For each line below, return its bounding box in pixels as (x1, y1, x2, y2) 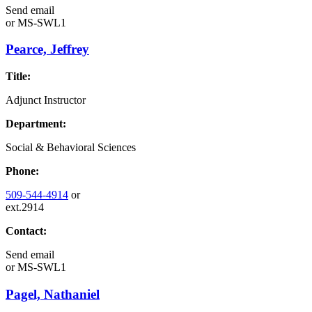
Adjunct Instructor (6, 94, 86, 107)
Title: (6, 70, 31, 83)
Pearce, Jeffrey (6, 42, 89, 57)
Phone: (6, 165, 39, 178)
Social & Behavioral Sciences (6, 141, 136, 154)
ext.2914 (6, 201, 44, 214)
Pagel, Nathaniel (6, 286, 100, 302)
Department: (6, 118, 66, 130)
